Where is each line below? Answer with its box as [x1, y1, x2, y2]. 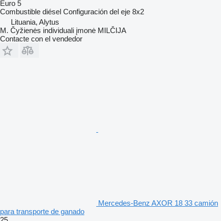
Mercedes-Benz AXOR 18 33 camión [98, 199, 218, 208]
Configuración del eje [63, 7, 130, 16]
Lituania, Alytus [11, 18, 59, 27]
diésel [42, 7, 61, 16]
